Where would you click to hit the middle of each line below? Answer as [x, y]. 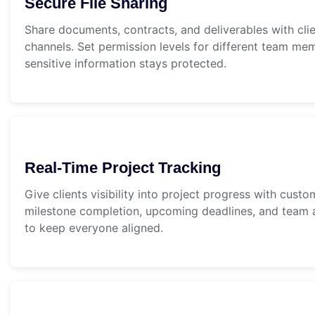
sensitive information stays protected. [126, 64]
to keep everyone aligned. [94, 228]
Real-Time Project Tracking [123, 168]
